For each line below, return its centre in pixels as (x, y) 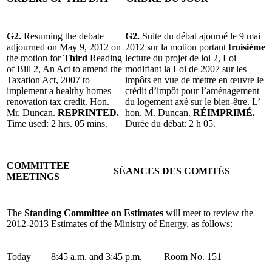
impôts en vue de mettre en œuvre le (194, 80)
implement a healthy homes (59, 90)
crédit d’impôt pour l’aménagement (192, 90)
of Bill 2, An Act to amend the (64, 69)
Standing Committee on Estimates (94, 212)
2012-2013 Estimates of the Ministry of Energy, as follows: (120, 223)
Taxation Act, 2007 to (48, 80)
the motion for (34, 58)
